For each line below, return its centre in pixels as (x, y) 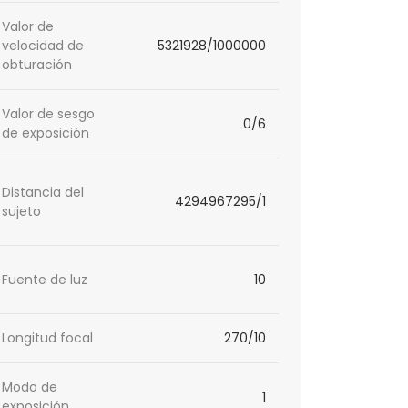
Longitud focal (48, 338)
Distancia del (43, 192)
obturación (37, 65)
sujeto (22, 211)
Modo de (30, 388)
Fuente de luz (45, 279)
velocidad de (43, 46)
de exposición (46, 133)
